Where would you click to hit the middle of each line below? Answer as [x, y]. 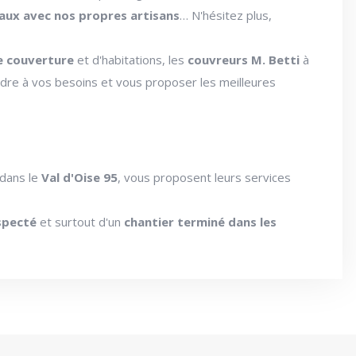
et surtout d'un [80, 222]
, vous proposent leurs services [204, 178]
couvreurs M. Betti [246, 60]
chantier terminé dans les [200, 222]
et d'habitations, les [131, 60]
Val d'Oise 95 [79, 178]
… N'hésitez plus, [226, 15]
